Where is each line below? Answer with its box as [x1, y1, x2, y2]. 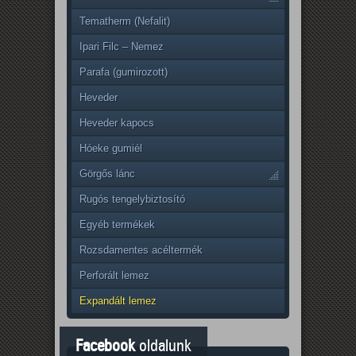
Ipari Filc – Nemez [79, 40, 164, 52]
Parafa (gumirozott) [79, 65, 168, 78]
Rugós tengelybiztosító [79, 192, 185, 205]
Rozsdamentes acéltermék [79, 243, 203, 256]
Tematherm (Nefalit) [79, 14, 170, 27]
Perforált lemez [79, 269, 149, 281]
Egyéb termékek [79, 218, 155, 230]
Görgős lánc [79, 167, 135, 180]
